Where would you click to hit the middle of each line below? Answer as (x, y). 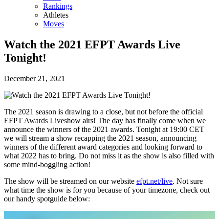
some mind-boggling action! (47, 164)
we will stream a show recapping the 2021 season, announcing (100, 138)
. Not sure (188, 181)
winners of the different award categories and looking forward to (103, 147)
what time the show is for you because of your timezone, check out (107, 190)
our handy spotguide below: (47, 198)
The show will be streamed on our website (70, 181)
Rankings (58, 6)
